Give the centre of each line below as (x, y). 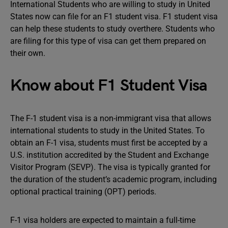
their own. (28, 53)
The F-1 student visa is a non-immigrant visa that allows (111, 118)
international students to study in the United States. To (107, 131)
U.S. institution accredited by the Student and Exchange (109, 155)
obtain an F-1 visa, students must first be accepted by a (109, 143)
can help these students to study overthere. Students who (112, 29)
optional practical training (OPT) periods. (83, 192)
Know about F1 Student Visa (109, 86)
